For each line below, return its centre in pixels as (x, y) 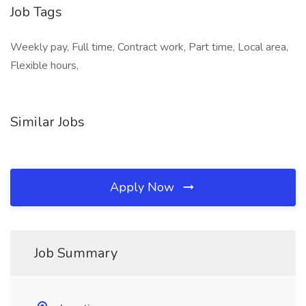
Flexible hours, (44, 66)
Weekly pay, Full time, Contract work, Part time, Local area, (149, 47)
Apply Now (144, 187)
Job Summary (76, 253)
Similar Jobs (47, 122)
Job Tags (36, 12)
